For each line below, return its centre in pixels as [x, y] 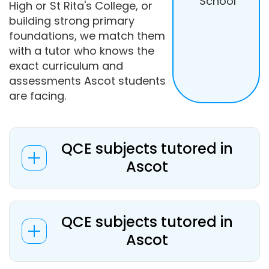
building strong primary [72, 21]
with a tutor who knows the [82, 51]
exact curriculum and [66, 66]
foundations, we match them [87, 36]
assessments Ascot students [87, 81]
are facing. [38, 96]
